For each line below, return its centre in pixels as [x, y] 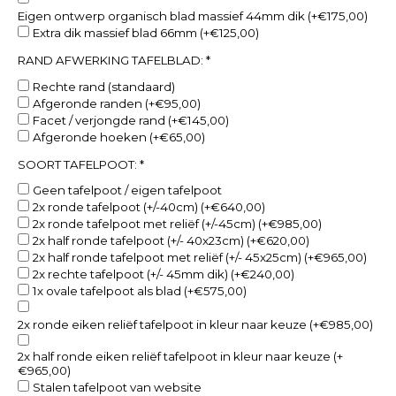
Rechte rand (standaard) [104, 86]
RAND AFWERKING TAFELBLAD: [112, 61]
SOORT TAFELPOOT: [79, 164]
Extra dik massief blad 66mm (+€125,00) [146, 33]
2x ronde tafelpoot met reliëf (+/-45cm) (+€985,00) [177, 223]
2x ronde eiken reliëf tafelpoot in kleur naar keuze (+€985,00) [195, 324]
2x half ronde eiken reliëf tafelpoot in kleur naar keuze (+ [180, 356]
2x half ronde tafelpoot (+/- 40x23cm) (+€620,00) [171, 240]
